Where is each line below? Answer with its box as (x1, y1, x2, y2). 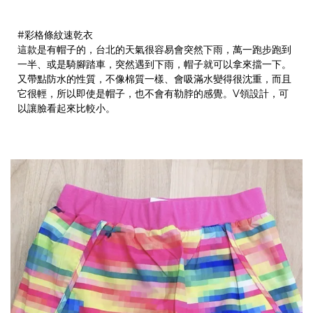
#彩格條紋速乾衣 (17, 29, 93, 42)
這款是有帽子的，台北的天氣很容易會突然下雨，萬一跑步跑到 (17, 43, 291, 57)
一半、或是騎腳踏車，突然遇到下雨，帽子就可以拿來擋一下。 (17, 58, 291, 71)
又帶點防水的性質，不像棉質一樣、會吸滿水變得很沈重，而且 (17, 73, 291, 86)
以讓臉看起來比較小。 (17, 102, 115, 115)
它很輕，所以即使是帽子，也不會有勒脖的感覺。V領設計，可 (17, 87, 289, 101)
